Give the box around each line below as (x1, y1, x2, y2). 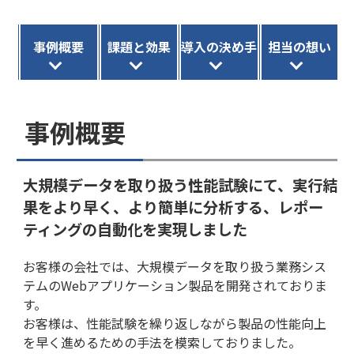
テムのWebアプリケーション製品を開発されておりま (23, 275, 327, 295)
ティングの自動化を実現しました (23, 217, 247, 240)
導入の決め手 (181, 36, 258, 56)
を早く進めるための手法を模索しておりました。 (23, 332, 301, 352)
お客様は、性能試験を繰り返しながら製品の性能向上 (23, 313, 326, 333)
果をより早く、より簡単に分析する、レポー (23, 195, 323, 218)
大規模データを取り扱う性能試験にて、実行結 (23, 173, 337, 196)
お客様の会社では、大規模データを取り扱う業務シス (23, 256, 326, 276)
